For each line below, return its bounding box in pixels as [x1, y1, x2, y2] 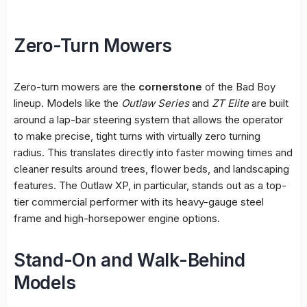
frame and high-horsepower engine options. [14, 211, 220, 225]
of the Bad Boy [202, 79, 275, 93]
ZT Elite [212, 96, 249, 110]
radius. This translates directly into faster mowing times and [14, 145, 293, 159]
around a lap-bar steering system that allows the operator [14, 112, 283, 126]
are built [249, 96, 288, 110]
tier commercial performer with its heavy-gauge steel [14, 195, 264, 208]
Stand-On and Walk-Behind [14, 249, 245, 271]
